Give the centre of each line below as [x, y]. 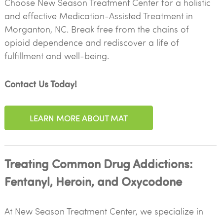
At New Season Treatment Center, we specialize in [104, 211]
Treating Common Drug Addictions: [98, 163]
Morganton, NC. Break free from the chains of [96, 29]
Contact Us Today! [40, 84]
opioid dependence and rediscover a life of [92, 42]
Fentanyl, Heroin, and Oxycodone [93, 181]
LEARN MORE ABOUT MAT [78, 118]
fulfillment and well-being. [56, 56]
